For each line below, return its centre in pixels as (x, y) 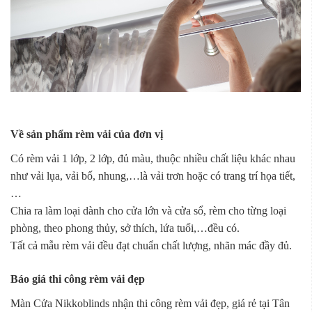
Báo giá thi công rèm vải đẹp (78, 279)
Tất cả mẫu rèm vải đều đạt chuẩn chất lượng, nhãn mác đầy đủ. (151, 245)
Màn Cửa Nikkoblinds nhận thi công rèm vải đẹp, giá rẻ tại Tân (150, 303)
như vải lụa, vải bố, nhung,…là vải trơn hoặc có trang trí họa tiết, (153, 175)
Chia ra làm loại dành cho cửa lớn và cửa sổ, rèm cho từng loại (148, 210)
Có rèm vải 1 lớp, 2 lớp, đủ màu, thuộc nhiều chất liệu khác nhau (153, 158)
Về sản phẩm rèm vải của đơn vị (87, 134)
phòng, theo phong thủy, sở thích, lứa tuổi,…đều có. (125, 228)
